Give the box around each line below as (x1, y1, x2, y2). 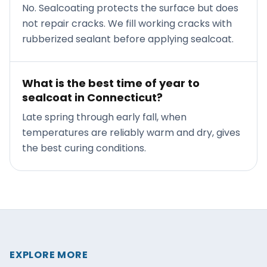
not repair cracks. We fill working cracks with (22, 17, 232, 30)
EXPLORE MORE (10, 248, 88, 262)
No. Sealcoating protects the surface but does (22, 1, 238, 15)
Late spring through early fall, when (22, 110, 187, 124)
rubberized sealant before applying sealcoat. (22, 32, 234, 46)
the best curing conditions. (22, 141, 146, 155)
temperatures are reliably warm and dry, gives (22, 126, 240, 139)
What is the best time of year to (22, 76, 200, 91)
